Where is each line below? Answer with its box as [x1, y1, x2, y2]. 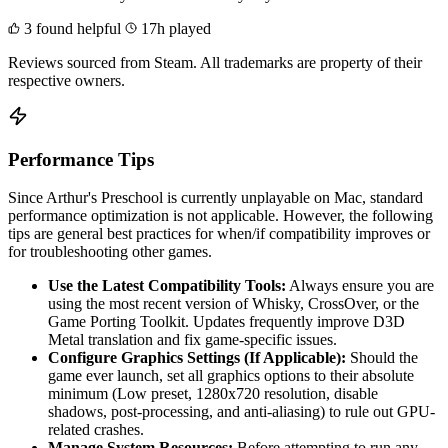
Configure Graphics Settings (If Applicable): [48, 349, 346, 367]
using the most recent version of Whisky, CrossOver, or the [48, 295, 419, 313]
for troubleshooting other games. [8, 243, 212, 261]
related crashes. [48, 421, 144, 439]
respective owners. [8, 71, 125, 89]
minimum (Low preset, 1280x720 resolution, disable [48, 385, 378, 403]
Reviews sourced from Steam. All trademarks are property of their [8, 53, 422, 71]
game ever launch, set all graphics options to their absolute [48, 367, 414, 385]
